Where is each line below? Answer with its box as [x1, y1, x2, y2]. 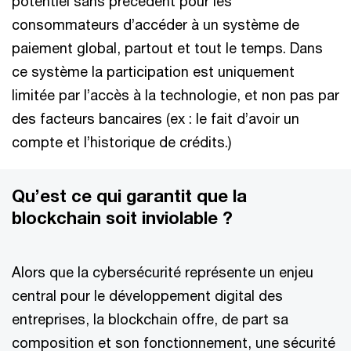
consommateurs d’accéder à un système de [12, 16, 299, 33]
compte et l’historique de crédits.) [12, 133, 231, 150]
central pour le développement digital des [12, 287, 283, 304]
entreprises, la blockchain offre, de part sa [12, 310, 288, 327]
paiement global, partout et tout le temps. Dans [12, 39, 323, 56]
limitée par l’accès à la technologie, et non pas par [12, 86, 339, 103]
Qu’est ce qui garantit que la [12, 186, 247, 206]
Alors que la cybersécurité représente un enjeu [12, 263, 313, 280]
